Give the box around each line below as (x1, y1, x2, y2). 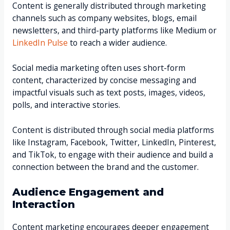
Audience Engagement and (12, 185, 164, 198)
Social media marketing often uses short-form (12, 62, 185, 74)
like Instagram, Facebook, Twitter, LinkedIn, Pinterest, (12, 137, 216, 148)
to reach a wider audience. (67, 37, 167, 49)
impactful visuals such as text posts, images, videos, (12, 87, 205, 99)
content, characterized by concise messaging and (12, 74, 196, 86)
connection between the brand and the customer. (12, 161, 199, 173)
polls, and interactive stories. (12, 99, 122, 111)
